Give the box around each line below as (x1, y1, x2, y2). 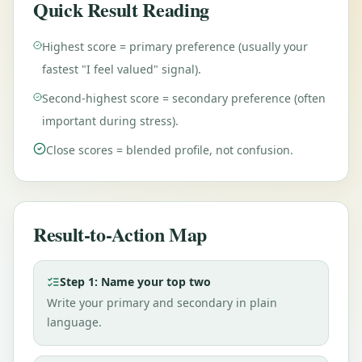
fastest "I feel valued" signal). (41, 61, 201, 77)
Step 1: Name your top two (60, 274, 211, 289)
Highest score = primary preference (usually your (41, 39, 308, 54)
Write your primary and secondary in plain (47, 295, 277, 310)
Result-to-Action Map (33, 220, 207, 248)
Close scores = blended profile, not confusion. (46, 142, 293, 158)
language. (47, 314, 102, 330)
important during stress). (41, 113, 179, 128)
